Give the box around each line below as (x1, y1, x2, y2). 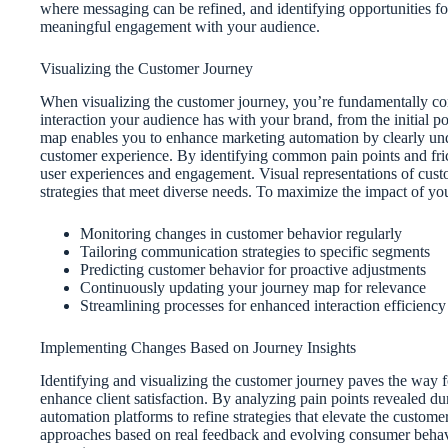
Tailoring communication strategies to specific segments (80, 242, 430, 260)
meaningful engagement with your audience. (40, 18, 320, 36)
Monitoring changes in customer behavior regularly (80, 224, 402, 242)
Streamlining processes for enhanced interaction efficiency (80, 296, 446, 314)
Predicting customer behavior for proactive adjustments (80, 260, 426, 278)
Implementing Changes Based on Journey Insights (40, 338, 356, 356)
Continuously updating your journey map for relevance (80, 278, 426, 296)
